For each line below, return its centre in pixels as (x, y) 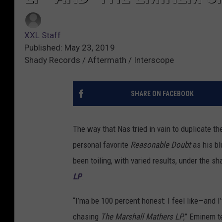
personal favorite (102, 145)
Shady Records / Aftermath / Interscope (99, 60)
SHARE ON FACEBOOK (162, 94)
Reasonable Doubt (161, 145)
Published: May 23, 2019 (70, 48)
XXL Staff (43, 35)
